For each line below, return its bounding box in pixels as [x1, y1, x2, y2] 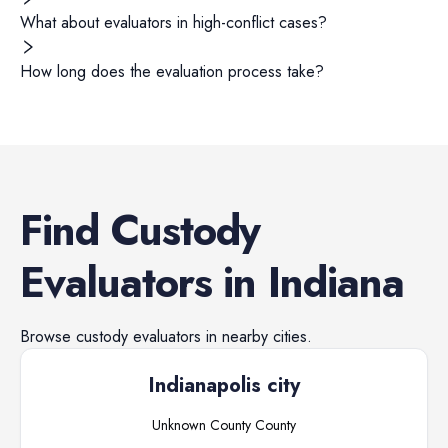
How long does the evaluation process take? [20, 60, 324, 83]
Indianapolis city [148, 371, 300, 400]
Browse [20, 325, 76, 348]
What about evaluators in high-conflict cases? [20, 11, 327, 34]
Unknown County [152, 415, 251, 435]
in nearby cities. [201, 325, 312, 348]
